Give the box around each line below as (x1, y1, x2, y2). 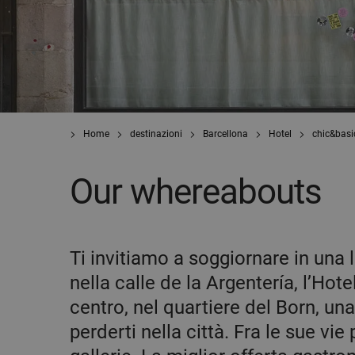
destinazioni (130, 128, 182, 139)
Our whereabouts (70, 171, 322, 212)
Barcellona (203, 128, 248, 139)
